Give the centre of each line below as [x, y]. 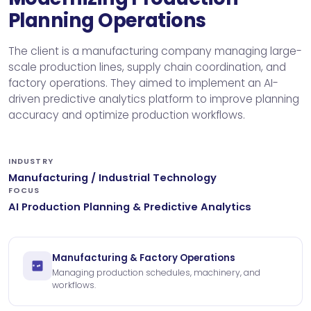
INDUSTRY [31, 161]
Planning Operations [107, 20]
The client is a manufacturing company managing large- [155, 51]
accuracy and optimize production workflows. [127, 115]
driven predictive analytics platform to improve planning [154, 99]
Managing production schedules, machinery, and [156, 272]
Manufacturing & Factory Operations [144, 258]
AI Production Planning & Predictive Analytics [130, 207]
